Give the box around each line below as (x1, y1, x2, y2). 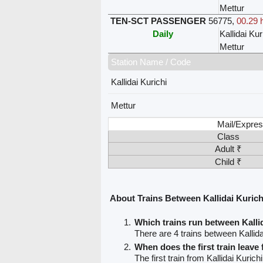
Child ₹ (214, 156, 242, 167)
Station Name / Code (110, 56, 191, 67)
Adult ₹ (214, 143, 242, 154)
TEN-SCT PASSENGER (110, 15, 206, 26)
